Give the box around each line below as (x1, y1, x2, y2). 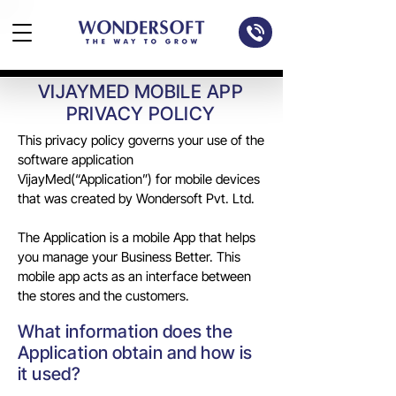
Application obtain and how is (18, 342, 253, 363)
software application (18, 151, 133, 168)
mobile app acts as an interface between (18, 268, 251, 285)
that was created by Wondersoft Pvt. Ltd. (18, 190, 255, 207)
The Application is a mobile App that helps (18, 229, 255, 246)
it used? (18, 363, 81, 385)
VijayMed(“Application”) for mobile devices (18, 171, 260, 187)
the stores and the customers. (18, 287, 189, 304)
